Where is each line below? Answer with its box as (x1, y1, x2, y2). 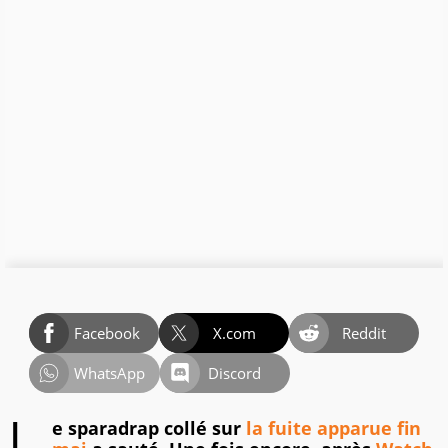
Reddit (342, 323, 387, 344)
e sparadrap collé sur (52, 416, 246, 441)
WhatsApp (73, 363, 145, 384)
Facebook (74, 323, 140, 344)
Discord (208, 363, 262, 384)
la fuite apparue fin (246, 416, 421, 441)
